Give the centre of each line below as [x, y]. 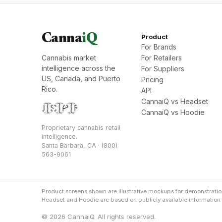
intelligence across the [79, 68]
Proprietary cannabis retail [81, 127]
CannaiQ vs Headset [175, 101]
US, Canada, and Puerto [81, 79]
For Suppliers [163, 69]
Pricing [153, 80]
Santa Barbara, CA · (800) [80, 145]
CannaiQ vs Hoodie [173, 112]
